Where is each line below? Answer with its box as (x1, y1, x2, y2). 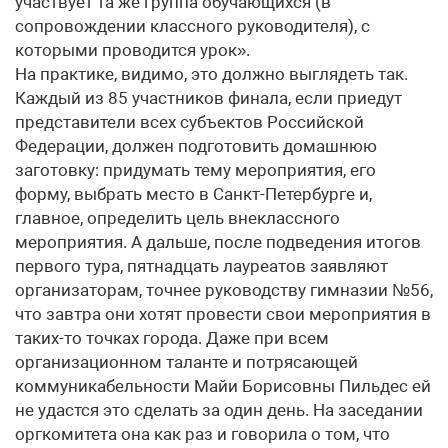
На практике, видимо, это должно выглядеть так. (15, 64, 408, 84)
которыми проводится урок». (15, 40, 250, 60)
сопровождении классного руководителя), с (15, 16, 370, 36)
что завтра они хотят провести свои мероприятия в (15, 304, 431, 324)
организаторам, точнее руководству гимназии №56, (15, 280, 433, 300)
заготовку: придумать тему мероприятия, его (15, 160, 376, 180)
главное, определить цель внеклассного (15, 208, 340, 228)
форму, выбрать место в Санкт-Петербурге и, (15, 184, 372, 204)
